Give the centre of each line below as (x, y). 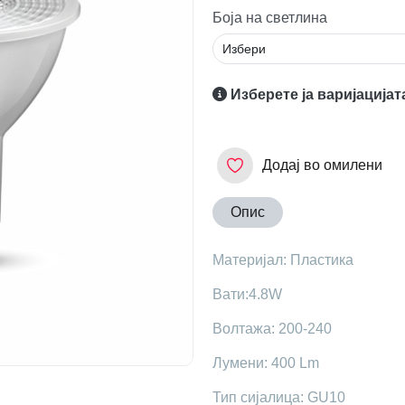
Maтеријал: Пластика (283, 259)
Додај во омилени (322, 165)
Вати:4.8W (247, 294)
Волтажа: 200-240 (272, 328)
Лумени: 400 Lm (265, 363)
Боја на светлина (269, 18)
